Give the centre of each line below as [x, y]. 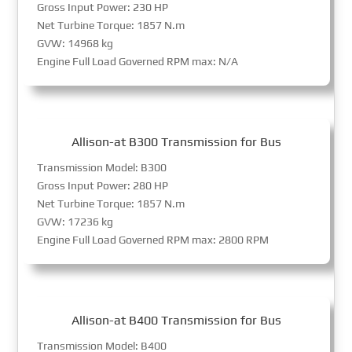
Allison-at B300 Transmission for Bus [176, 141]
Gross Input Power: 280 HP [103, 185]
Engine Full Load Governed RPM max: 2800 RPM [153, 239]
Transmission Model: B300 [102, 167]
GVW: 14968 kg [75, 43]
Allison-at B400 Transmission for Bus [176, 320]
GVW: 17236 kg [75, 221]
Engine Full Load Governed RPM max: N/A [138, 61]
